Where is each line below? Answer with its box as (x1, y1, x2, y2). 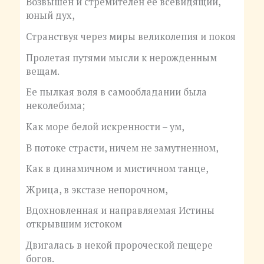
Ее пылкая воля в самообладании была (25, 85, 207, 99)
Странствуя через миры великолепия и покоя (25, 30, 236, 44)
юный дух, (25, 9, 75, 22)
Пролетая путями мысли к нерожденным (25, 51, 217, 64)
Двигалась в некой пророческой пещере (25, 239, 213, 252)
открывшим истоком (25, 217, 122, 231)
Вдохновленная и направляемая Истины (25, 204, 214, 217)
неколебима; (25, 99, 85, 113)
